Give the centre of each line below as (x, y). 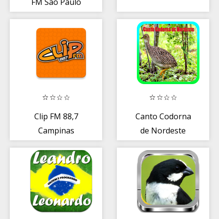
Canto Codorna (163, 116)
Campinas (56, 130)
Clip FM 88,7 (56, 116)
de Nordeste (163, 130)
